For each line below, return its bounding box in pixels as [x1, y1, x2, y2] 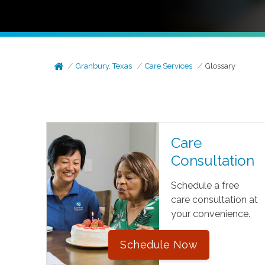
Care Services [145, 62, 193, 70]
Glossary [205, 62, 236, 70]
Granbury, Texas [76, 62, 132, 70]
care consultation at [170, 194, 258, 205]
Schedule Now [120, 238, 198, 251]
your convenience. [170, 208, 250, 219]
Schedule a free [170, 180, 239, 191]
